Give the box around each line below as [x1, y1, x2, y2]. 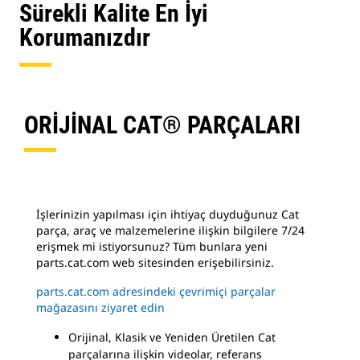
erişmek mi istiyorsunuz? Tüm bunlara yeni [36, 239, 268, 254]
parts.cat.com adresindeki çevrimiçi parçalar [36, 284, 276, 299]
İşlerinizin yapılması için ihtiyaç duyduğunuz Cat [36, 207, 299, 222]
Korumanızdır [19, 23, 150, 51]
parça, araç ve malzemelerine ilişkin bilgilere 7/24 [36, 223, 305, 238]
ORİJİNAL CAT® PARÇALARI [24, 111, 301, 139]
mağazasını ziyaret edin [36, 300, 165, 315]
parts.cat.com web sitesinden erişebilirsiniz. [36, 255, 274, 270]
